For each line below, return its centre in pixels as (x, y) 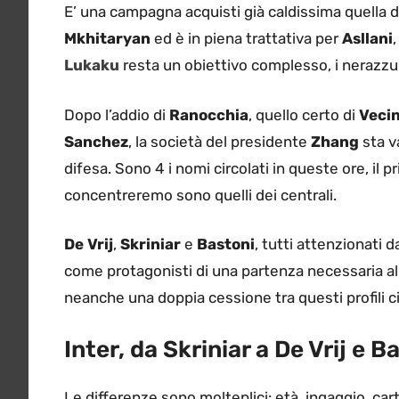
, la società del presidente (220, 141)
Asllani (367, 39)
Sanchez (96, 141)
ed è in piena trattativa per (246, 39)
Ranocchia (209, 114)
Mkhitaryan (107, 39)
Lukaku (92, 65)
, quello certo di (304, 114)
